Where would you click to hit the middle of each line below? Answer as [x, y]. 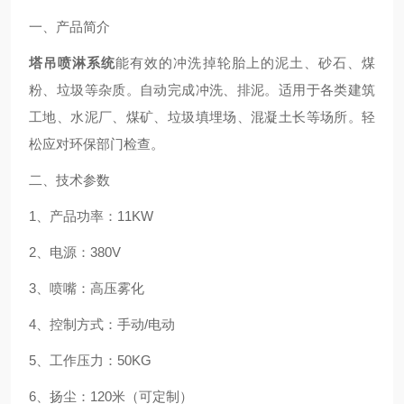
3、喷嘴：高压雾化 [87, 288]
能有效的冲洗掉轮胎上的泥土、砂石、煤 [246, 63]
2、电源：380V [75, 252]
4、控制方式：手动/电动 [102, 324]
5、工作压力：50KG [90, 360]
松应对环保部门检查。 [96, 144]
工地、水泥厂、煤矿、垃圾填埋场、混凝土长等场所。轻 [202, 117]
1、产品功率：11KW [91, 216]
